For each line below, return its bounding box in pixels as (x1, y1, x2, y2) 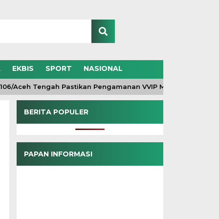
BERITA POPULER (23, 108, 88, 116)
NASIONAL (83, 64, 123, 73)
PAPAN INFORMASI (23, 150, 92, 158)
